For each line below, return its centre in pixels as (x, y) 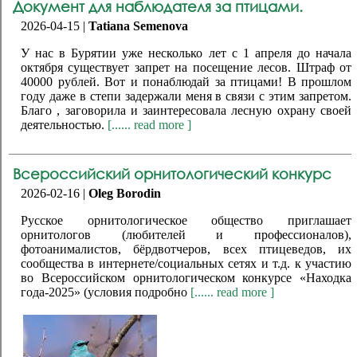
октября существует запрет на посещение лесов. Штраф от (186, 67)
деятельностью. (64, 124)
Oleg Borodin (125, 193)
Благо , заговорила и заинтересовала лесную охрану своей (186, 110)
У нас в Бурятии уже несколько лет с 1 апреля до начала (186, 53)
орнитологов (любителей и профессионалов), (186, 234)
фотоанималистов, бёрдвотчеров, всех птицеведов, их (186, 249)
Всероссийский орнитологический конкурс (172, 173)
